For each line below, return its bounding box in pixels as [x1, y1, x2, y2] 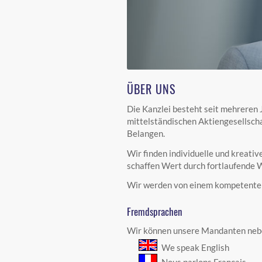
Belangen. [127, 127, 165, 139]
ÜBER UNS [127, 80, 175, 98]
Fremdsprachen [127, 204, 182, 219]
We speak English [160, 242, 229, 253]
